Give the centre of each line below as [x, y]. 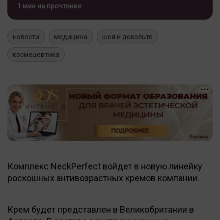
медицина [71, 37]
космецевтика [36, 54]
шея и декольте [127, 37]
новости [26, 37]
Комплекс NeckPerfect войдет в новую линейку [105, 166]
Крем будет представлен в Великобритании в [101, 209]
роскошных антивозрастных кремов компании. [103, 178]
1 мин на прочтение [49, 6]
